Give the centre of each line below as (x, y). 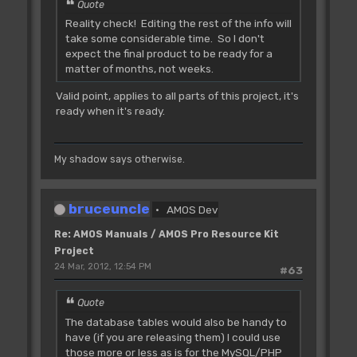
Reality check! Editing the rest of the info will (178, 24)
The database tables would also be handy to (176, 322)
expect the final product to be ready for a (169, 54)
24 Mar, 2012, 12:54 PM (102, 266)
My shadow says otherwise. (119, 159)
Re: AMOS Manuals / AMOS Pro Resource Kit (166, 234)
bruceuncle (109, 208)
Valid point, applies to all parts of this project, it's (177, 96)
